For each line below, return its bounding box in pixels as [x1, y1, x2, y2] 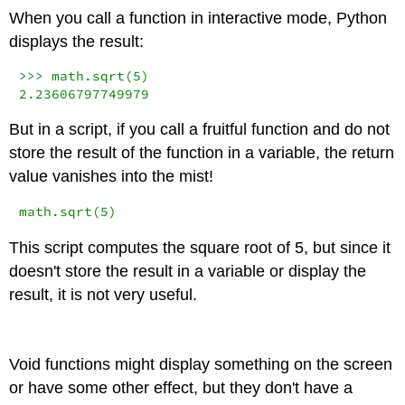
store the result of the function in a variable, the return [9, 144, 395, 163]
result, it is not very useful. [9, 285, 198, 304]
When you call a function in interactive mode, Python [9, 8, 388, 27]
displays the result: [9, 32, 145, 51]
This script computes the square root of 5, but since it [9, 238, 391, 257]
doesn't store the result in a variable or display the [9, 261, 367, 280]
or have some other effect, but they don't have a [9, 379, 353, 398]
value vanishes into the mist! [9, 167, 214, 186]
